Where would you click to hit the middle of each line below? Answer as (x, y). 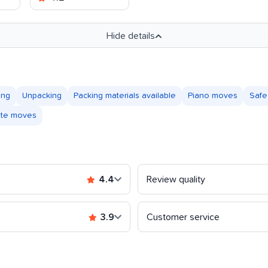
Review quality (176, 179)
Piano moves (213, 95)
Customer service (183, 217)
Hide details (131, 36)
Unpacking (42, 95)
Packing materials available (125, 95)
